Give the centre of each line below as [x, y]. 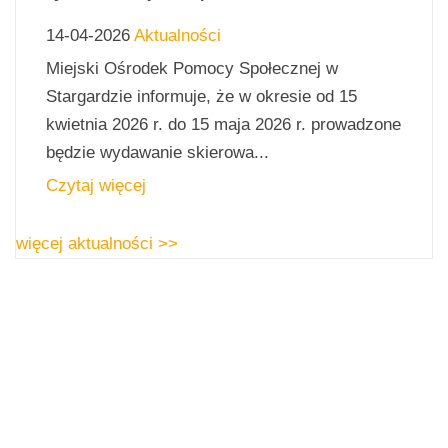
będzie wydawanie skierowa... [157, 152]
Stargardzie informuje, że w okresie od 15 [201, 96]
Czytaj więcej [96, 185]
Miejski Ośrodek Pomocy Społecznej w [192, 68]
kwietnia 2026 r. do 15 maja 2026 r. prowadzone [223, 124]
